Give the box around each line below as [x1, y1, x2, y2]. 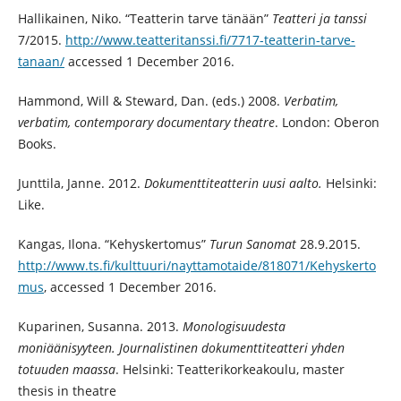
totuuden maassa [17, 361, 115, 379]
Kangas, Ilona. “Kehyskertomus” [17, 235, 209, 253]
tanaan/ [17, 53, 64, 71]
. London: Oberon [274, 114, 380, 132]
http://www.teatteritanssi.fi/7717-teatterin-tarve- [64, 31, 355, 49]
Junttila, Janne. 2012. [17, 175, 144, 192]
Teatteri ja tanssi [271, 10, 367, 28]
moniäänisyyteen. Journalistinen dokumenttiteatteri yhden [17, 339, 345, 357]
